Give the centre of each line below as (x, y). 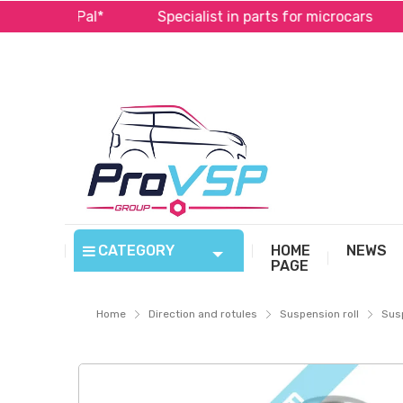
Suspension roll (319, 314)
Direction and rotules (203, 314)
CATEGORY (136, 251)
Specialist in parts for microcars (214, 17)
